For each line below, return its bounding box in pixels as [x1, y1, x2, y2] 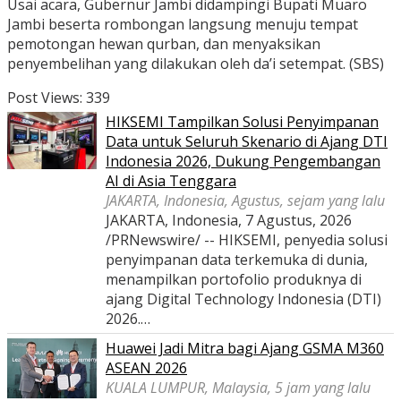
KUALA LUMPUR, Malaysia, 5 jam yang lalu [106, 378, 371, 398]
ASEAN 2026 [106, 358, 187, 379]
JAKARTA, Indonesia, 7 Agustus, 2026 [106, 210, 352, 231]
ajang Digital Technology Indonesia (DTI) [106, 289, 381, 310]
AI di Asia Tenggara [106, 171, 236, 192]
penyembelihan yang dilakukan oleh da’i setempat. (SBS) [7, 54, 384, 74]
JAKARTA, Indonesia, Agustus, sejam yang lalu [106, 191, 385, 211]
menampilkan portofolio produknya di [106, 269, 362, 290]
